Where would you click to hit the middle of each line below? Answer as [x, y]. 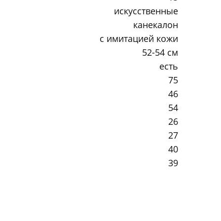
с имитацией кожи [139, 38]
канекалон [156, 24]
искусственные [146, 11]
